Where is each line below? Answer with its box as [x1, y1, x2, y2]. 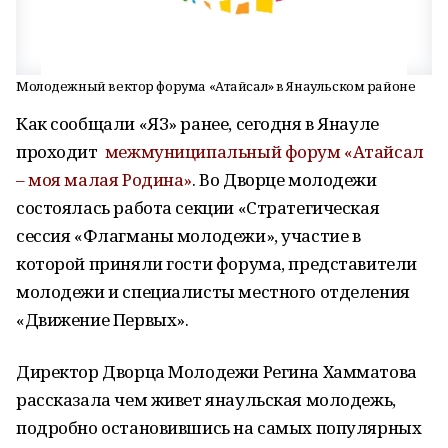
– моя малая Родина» [16, 168, 193, 191]
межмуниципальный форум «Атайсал [104, 140, 424, 163]
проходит [16, 140, 105, 163]
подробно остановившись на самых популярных [16, 416, 422, 439]
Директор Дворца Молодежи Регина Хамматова [16, 360, 417, 383]
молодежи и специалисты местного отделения [16, 280, 410, 303]
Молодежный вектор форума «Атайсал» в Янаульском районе [16, 77, 416, 95]
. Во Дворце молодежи [192, 168, 377, 191]
